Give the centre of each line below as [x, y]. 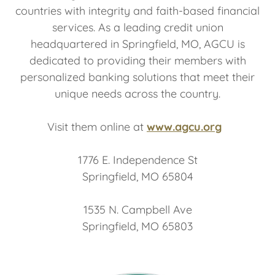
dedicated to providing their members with [137, 60]
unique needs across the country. [137, 93]
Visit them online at [97, 126]
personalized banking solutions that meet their [137, 77]
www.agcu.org [184, 126]
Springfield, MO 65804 [137, 176]
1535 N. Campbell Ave [137, 209]
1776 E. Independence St [137, 160]
